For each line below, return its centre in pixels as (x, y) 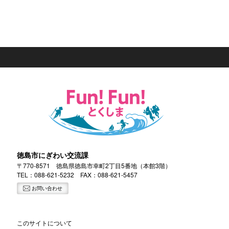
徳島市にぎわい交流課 (53, 155)
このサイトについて (45, 222)
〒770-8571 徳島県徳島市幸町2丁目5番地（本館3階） (94, 165)
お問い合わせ (47, 188)
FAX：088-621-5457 (106, 174)
